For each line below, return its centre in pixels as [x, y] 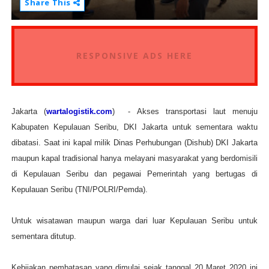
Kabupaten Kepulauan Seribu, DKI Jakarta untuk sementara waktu [134, 127]
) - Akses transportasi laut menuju [185, 112]
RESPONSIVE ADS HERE [134, 56]
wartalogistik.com [80, 112]
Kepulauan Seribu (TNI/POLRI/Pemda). [80, 190]
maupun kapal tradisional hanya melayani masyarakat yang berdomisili [134, 159]
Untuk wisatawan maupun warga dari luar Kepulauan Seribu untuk [134, 221]
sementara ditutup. [45, 237]
